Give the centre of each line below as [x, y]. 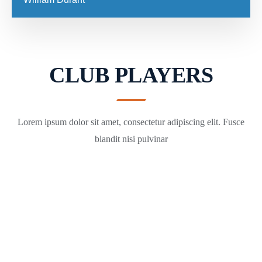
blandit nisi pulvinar [131, 139]
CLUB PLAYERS [131, 75]
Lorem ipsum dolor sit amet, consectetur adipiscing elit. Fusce [131, 122]
